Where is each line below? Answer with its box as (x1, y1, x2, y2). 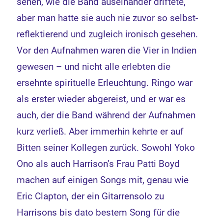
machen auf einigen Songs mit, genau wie (17, 174, 189, 186)
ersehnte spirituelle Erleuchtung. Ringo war (17, 77, 193, 88)
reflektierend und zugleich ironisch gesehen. (17, 28, 198, 40)
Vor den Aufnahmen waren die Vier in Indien (17, 45, 197, 56)
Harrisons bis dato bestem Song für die (17, 207, 180, 218)
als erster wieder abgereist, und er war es (17, 93, 186, 105)
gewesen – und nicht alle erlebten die (17, 61, 171, 72)
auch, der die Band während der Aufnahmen (17, 110, 196, 121)
